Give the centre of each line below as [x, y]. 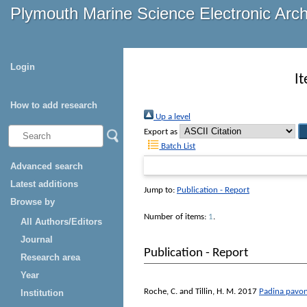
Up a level [172, 117]
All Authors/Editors [61, 222]
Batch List [177, 147]
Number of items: [176, 217]
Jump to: [160, 191]
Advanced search [47, 166]
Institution [42, 293]
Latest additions [44, 184]
